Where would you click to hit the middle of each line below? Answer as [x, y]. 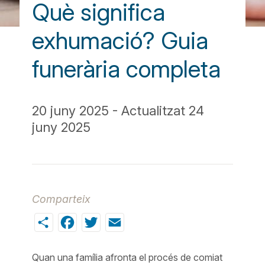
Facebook [117, 221]
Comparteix [62, 199]
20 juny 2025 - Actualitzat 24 [118, 111]
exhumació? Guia [120, 41]
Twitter [129, 221]
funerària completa [127, 69]
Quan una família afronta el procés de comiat [127, 257]
